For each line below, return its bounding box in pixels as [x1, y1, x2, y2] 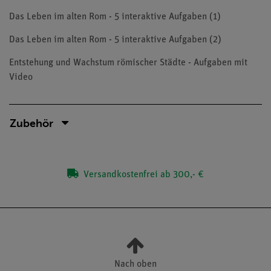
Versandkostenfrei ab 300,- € [81, 169, 204, 180]
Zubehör [10, 116, 53, 130]
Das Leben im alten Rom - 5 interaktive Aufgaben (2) [9, 35, 221, 45]
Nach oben [114, 259, 157, 269]
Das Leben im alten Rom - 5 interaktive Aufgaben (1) [9, 12, 221, 22]
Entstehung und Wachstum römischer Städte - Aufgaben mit [9, 58, 247, 68]
